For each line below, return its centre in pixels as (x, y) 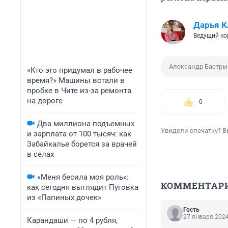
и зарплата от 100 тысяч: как (79, 134)
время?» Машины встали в (76, 80)
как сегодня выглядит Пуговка (83, 187)
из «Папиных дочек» (64, 197)
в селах (40, 154)
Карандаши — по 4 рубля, (72, 220)
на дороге (45, 101)
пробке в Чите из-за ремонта (79, 91)
